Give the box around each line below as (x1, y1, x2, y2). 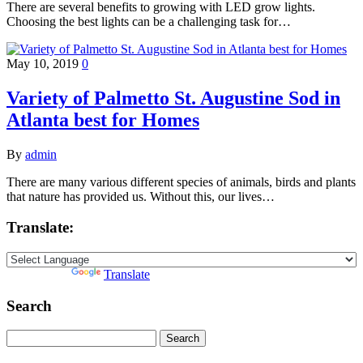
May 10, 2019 (6, 56, 82, 70)
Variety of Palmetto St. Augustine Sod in (6, 87, 340, 109)
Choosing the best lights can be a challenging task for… (6, 14, 291, 28)
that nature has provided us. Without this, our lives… (6, 189, 275, 203)
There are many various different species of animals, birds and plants (6, 174, 356, 189)
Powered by (6, 267, 71, 281)
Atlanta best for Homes (6, 109, 199, 130)
